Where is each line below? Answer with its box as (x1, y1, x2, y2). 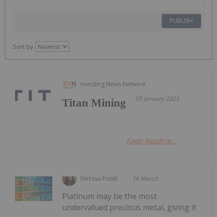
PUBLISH (170, 16, 193, 25)
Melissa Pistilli (80, 174, 118, 183)
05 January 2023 (136, 94, 180, 103)
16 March (132, 174, 158, 183)
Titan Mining (62, 96, 126, 109)
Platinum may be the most (62, 190, 157, 201)
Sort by (13, 42, 33, 51)
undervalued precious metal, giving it (62, 201, 197, 213)
